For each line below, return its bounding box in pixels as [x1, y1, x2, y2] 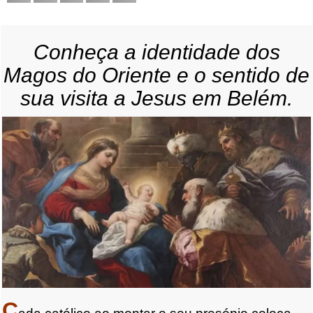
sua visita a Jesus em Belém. [20, 87, 293, 110]
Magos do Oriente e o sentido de [3, 64, 310, 87]
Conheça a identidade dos [33, 41, 280, 64]
